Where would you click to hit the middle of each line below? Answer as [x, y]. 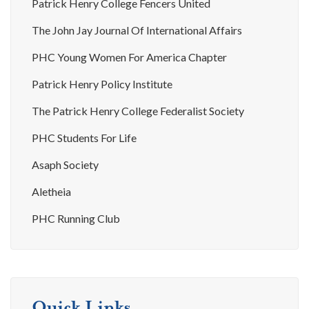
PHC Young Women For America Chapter [129, 57]
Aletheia [51, 192]
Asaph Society [65, 165]
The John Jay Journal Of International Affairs [137, 30]
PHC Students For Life [84, 138]
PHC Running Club [76, 219]
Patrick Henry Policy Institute [102, 84]
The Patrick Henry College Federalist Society [138, 111]
